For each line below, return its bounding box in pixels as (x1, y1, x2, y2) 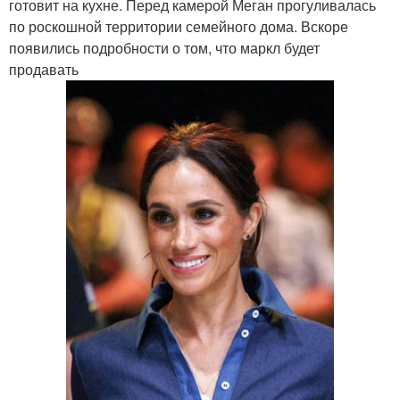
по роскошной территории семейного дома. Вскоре (9, 16, 348, 37)
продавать (9, 59, 79, 79)
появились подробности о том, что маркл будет (9, 37, 320, 58)
